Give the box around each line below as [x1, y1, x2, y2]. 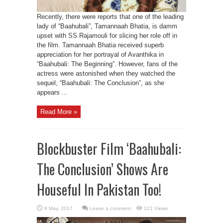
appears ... [37, 89, 68, 96]
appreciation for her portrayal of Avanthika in [37, 51, 164, 58]
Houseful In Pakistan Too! [37, 179, 161, 200]
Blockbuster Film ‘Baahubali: [37, 138, 181, 159]
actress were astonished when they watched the [37, 70, 175, 77]
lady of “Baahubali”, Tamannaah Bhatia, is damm [37, 22, 177, 30]
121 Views [144, 206, 168, 211]
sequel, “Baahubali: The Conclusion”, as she [37, 79, 164, 87]
